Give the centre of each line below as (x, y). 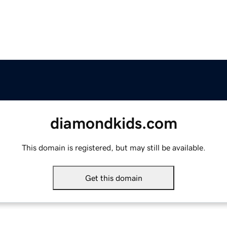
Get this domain (113, 178)
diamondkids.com (113, 123)
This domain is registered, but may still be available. (113, 148)
